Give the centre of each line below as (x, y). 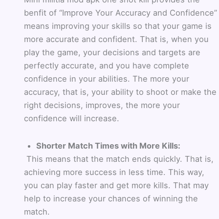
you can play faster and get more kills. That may (117, 185)
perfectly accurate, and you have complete (107, 66)
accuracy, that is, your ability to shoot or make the (120, 92)
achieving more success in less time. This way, (114, 172)
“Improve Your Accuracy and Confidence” (138, 13)
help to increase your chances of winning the (111, 198)
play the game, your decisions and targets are (112, 53)
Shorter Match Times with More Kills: (108, 145)
